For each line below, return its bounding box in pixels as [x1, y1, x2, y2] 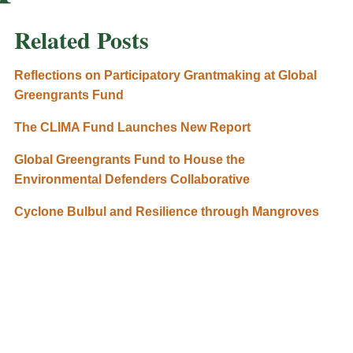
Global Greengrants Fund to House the [13, 153, 245, 167]
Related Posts [13, 22, 149, 58]
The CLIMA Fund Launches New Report [13, 121, 251, 135]
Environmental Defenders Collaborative [13, 173, 250, 187]
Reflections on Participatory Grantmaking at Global [13, 69, 317, 83]
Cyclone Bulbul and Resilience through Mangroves [13, 205, 319, 219]
